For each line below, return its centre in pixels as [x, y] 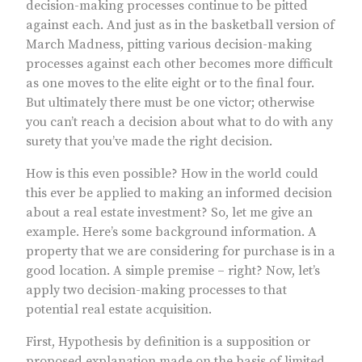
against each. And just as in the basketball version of [180, 25]
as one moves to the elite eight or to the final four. [170, 84]
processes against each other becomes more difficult [179, 64]
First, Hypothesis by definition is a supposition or [168, 342]
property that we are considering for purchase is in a [181, 252]
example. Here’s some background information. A [171, 232]
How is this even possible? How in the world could [172, 174]
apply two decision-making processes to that [156, 290]
